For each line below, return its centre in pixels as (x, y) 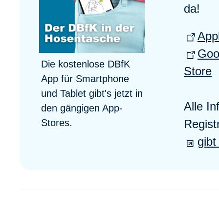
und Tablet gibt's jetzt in (92, 93)
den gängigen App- (82, 108)
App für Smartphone (85, 78)
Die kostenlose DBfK (86, 64)
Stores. (57, 122)
